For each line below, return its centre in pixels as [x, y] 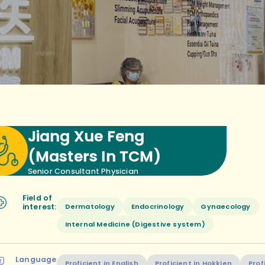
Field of [37, 198]
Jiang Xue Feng [86, 136]
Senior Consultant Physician [83, 171]
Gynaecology [226, 206]
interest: [39, 207]
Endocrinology [158, 206]
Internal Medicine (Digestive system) [135, 224]
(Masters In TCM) [94, 156]
